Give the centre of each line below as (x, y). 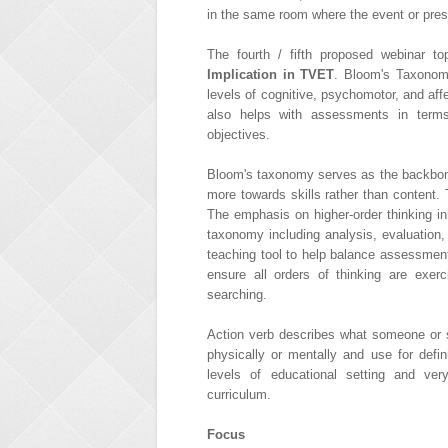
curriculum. (239, 394)
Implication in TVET (271, 74)
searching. (237, 294)
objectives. (238, 134)
